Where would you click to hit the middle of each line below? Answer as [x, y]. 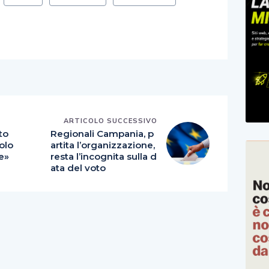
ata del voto [78, 168]
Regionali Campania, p [102, 133]
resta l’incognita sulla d [103, 156]
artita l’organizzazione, [102, 145]
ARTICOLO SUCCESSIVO [111, 120]
